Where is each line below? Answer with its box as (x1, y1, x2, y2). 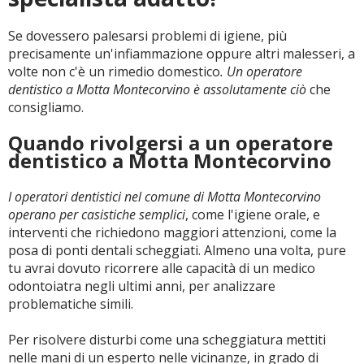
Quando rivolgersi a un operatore (8, 129, 333, 156)
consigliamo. (8, 98, 84, 116)
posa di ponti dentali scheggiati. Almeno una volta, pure (8, 241, 346, 259)
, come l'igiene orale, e (185, 206, 320, 223)
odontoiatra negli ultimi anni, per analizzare (8, 277, 275, 295)
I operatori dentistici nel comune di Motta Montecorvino (8, 188, 321, 206)
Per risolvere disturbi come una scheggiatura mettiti (8, 331, 326, 349)
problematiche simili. (8, 295, 133, 313)
